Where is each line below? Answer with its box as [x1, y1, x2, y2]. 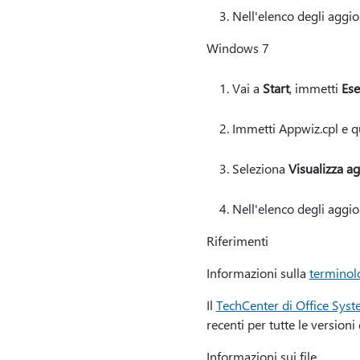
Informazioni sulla [206, 264, 309, 281]
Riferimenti [206, 232, 268, 249]
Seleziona [231, 160, 288, 177]
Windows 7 [206, 39, 269, 56]
